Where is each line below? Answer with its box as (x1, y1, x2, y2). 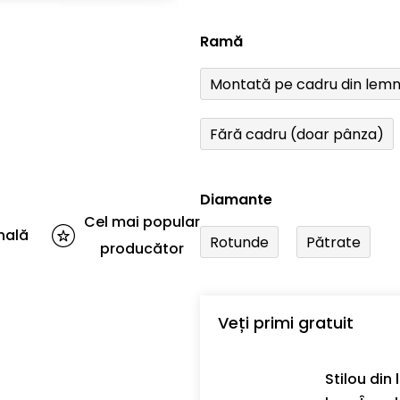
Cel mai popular (84, 212, 200, 233)
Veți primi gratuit (218, 312, 354, 335)
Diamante (200, 189, 272, 211)
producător (100, 238, 184, 260)
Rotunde (210, 231, 269, 253)
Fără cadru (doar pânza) (210, 123, 384, 145)
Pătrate (306, 231, 361, 253)
